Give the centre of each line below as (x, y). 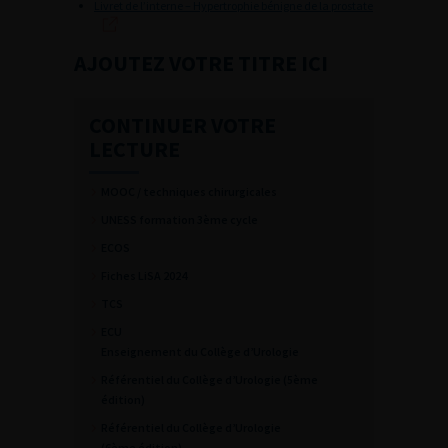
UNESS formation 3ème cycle (179, 219)
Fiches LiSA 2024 (144, 275)
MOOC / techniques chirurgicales (189, 191)
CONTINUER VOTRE (182, 125)
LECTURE (134, 149)
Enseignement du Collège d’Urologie (200, 351)
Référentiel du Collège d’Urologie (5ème (209, 379)
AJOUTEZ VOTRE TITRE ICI (201, 63)
